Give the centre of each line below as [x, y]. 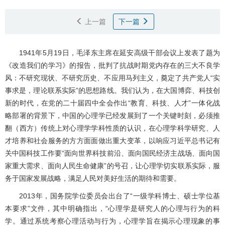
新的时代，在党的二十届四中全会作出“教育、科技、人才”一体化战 [113, 103]
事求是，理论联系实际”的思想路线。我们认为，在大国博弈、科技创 [113, 91]
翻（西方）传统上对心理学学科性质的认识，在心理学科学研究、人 [113, 128]
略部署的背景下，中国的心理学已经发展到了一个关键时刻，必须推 [113, 116]
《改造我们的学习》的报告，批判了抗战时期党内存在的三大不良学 [113, 66]
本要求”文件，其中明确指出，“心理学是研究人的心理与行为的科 [113, 209]
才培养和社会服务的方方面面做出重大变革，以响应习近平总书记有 [113, 141]
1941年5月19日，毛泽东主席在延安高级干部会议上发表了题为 [120, 53]
